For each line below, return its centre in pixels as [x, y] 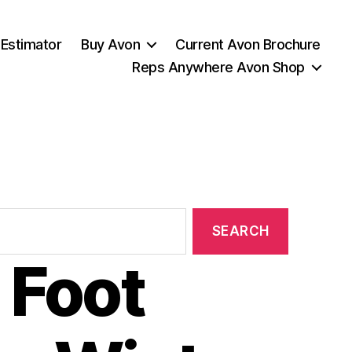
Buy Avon [111, 44]
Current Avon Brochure [248, 44]
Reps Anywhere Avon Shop [218, 67]
